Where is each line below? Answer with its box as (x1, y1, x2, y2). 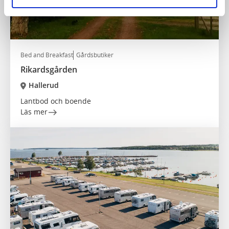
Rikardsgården (20, 64, 77, 76)
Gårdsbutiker (76, 51, 113, 60)
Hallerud (28, 80, 59, 90)
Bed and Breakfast (20, 51, 73, 60)
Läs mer (20, 107, 48, 117)
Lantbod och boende (20, 96, 91, 106)
